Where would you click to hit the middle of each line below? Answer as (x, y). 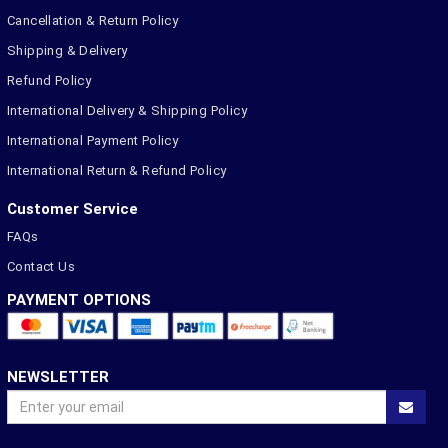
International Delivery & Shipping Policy (127, 111)
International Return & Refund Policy (117, 171)
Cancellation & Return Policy (93, 21)
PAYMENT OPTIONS (79, 300)
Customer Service (72, 209)
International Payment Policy (93, 141)
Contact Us (41, 267)
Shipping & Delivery (67, 51)
